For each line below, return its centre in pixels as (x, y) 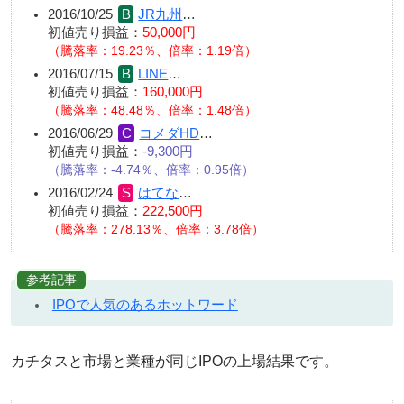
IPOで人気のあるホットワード (145, 304)
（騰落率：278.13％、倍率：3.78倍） (156, 229)
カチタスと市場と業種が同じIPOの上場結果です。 (174, 361)
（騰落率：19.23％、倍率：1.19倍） (152, 50)
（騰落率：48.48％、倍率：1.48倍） (152, 110)
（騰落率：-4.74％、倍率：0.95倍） (151, 170)
